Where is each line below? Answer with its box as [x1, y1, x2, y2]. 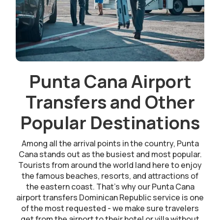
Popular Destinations [20, 110, 200, 135]
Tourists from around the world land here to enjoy [18, 159, 202, 170]
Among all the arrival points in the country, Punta [21, 137, 199, 149]
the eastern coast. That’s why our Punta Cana [26, 181, 194, 192]
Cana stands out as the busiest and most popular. [18, 148, 202, 160]
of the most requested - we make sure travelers [21, 202, 199, 214]
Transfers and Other [25, 89, 195, 114]
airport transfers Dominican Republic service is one [16, 192, 204, 203]
